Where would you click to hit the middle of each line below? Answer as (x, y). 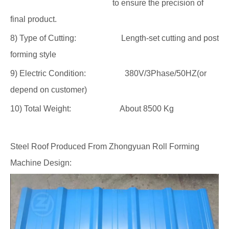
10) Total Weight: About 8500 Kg (92, 109)
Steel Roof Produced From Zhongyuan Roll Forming (105, 146)
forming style (33, 54)
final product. (33, 19)
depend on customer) (49, 90)
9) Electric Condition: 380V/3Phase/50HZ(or (108, 73)
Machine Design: (41, 163)
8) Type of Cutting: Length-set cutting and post (114, 38)
